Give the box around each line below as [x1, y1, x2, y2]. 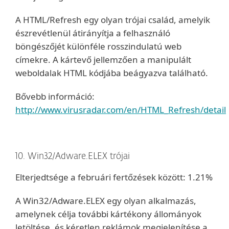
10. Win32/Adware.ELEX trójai [15, 152, 130, 161]
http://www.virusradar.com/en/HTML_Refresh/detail [15, 104, 226, 116]
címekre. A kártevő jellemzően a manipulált [15, 54, 191, 65]
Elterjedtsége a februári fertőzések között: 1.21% [15, 171, 213, 183]
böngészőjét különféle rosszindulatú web [15, 40, 181, 52]
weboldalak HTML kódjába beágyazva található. [15, 67, 208, 79]
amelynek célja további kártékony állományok [15, 208, 201, 220]
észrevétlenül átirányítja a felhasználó [15, 27, 170, 39]
